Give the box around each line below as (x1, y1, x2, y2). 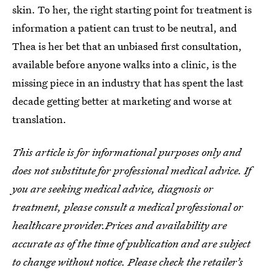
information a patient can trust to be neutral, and (12, 21, 237, 35)
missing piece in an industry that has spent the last (12, 76, 243, 90)
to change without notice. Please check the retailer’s (12, 255, 243, 269)
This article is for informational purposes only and (12, 145, 241, 160)
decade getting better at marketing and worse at (12, 94, 232, 108)
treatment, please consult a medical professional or (12, 200, 243, 214)
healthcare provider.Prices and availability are (12, 218, 227, 233)
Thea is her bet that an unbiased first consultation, (12, 39, 242, 54)
